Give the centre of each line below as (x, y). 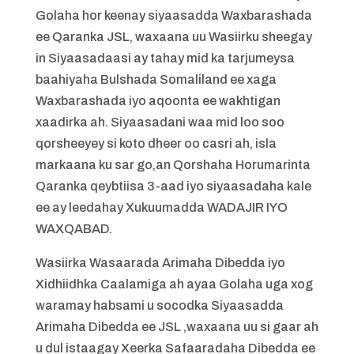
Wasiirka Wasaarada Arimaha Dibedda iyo (160, 263)
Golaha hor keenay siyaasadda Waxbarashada (173, 15)
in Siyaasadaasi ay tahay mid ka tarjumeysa (165, 58)
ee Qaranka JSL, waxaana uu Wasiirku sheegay (173, 37)
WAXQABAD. (73, 229)
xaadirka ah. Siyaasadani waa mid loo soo (160, 122)
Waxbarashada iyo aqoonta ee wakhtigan (158, 101)
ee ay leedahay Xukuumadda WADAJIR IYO (161, 207)
